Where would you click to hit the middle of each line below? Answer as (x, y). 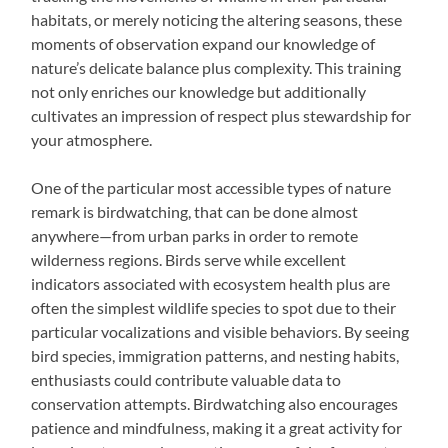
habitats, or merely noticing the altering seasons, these (217, 19)
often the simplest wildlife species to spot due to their (214, 307)
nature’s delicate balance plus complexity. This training (216, 67)
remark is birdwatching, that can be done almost (195, 211)
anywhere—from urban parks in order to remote (195, 235)
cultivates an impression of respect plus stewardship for (221, 115)
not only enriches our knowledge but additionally (199, 91)
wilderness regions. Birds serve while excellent (189, 259)
